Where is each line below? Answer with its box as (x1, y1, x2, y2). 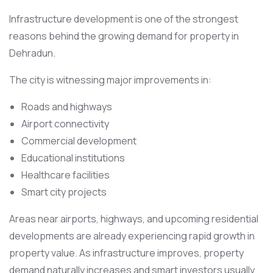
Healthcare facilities (21, 168, 110, 182)
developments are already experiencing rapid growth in (9, 229, 255, 243)
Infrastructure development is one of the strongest (9, 12, 238, 26)
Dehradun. (9, 46, 55, 60)
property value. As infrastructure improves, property (9, 246, 244, 260)
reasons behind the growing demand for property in (9, 29, 239, 43)
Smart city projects (21, 185, 107, 199)
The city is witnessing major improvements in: (9, 73, 211, 87)
